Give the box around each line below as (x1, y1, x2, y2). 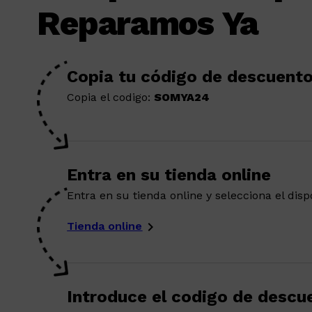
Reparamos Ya (37, 3, 259, 43)
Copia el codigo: (67, 91, 155, 104)
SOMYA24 (154, 91, 210, 104)
